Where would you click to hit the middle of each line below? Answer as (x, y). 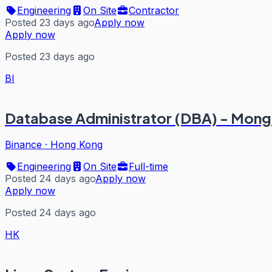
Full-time (148, 167)
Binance (23, 145)
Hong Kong (76, 145)
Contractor (154, 10)
